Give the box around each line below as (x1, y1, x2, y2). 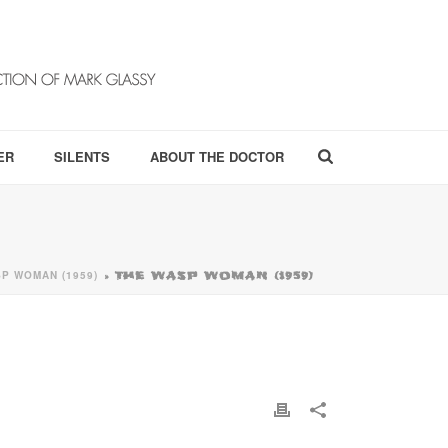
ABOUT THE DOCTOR (150, 147, 284, 166)
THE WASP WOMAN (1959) (115, 269, 314, 282)
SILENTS (54, 147, 110, 166)
